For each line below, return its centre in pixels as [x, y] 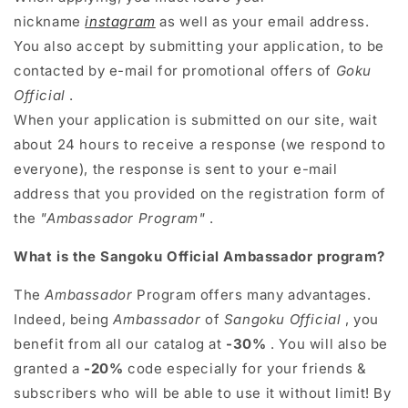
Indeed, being [61, 319]
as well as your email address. [265, 21]
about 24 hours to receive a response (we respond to [200, 144]
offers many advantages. [286, 294]
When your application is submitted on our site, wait [196, 119]
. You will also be [327, 343]
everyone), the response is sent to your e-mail [176, 168]
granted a [49, 368]
